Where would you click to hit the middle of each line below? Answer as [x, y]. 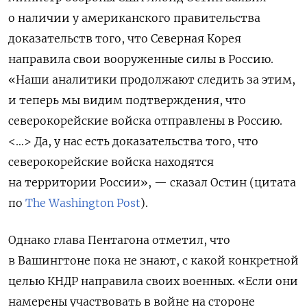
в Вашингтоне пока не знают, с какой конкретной [153, 261]
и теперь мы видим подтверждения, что [127, 100]
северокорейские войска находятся [111, 162]
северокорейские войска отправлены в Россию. [145, 121]
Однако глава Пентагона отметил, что [119, 240]
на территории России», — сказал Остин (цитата [152, 183]
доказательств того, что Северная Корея [125, 39]
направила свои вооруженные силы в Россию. [141, 59]
